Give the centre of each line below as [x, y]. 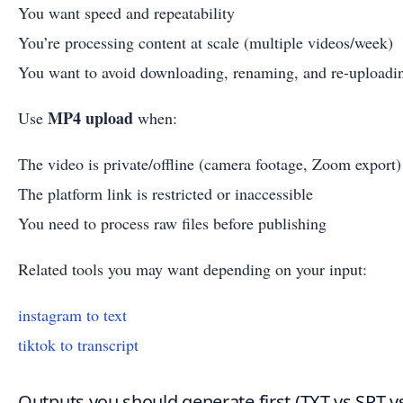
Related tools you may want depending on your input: [193, 269]
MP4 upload [90, 117]
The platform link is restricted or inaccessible [166, 193]
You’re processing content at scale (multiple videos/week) [206, 42]
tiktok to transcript [78, 344]
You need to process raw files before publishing [172, 223]
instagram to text [72, 314]
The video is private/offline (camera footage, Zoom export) [210, 163]
